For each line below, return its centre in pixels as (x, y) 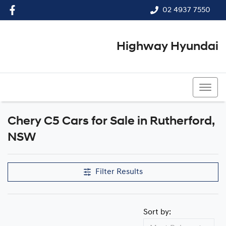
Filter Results (119, 172)
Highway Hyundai (167, 47)
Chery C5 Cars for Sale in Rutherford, (111, 122)
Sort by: (157, 212)
